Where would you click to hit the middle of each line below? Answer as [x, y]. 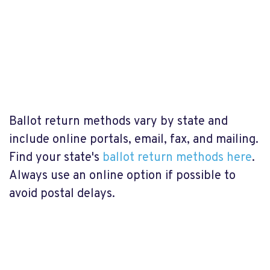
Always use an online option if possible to [122, 176]
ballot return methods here [177, 158]
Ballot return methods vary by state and [118, 122]
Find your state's [56, 158]
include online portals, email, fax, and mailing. [134, 140]
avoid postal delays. [62, 194]
